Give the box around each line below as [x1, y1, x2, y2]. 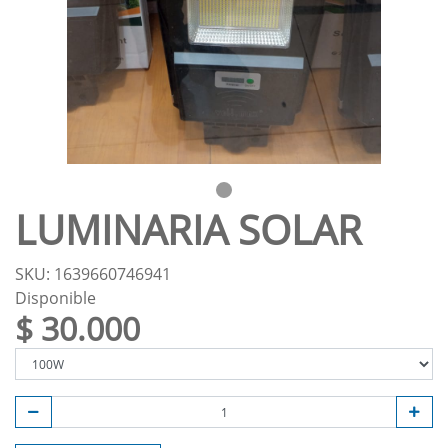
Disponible [15, 287, 96, 309]
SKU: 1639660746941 [15, 263, 171, 285]
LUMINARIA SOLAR [15, 202, 362, 257]
